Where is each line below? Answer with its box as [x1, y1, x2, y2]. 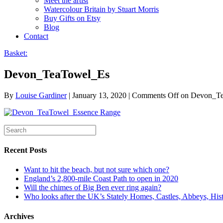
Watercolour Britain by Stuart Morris [44, 5, 159, 13]
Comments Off [132, 91, 179, 100]
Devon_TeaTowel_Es [4, 67, 110, 81]
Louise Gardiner [15, 91, 67, 100]
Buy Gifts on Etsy [44, 14, 101, 22]
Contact [24, 32, 48, 40]
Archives [4, 212, 34, 221]
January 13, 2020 [72, 91, 126, 100]
